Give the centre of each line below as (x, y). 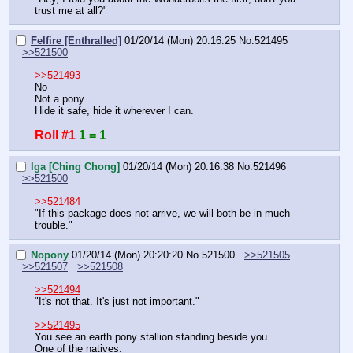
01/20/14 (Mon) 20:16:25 (180, 41)
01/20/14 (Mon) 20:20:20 (127, 255)
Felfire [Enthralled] (76, 41)
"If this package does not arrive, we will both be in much (162, 213)
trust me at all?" (71, 10)
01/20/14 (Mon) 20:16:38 (178, 167)
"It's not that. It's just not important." (117, 301)
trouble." (54, 225)
